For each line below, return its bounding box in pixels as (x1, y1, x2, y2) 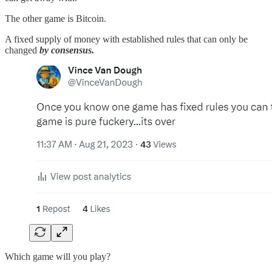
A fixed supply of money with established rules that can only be (5, 34, 248, 45)
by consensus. (39, 45, 94, 56)
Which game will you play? (5, 251, 110, 262)
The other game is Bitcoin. (5, 13, 106, 24)
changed (5, 45, 39, 56)
